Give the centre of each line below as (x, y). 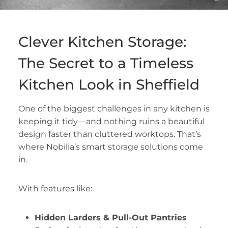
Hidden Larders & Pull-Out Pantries (110, 218)
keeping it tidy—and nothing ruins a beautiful (111, 122)
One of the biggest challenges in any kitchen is (114, 109)
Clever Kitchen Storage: (102, 42)
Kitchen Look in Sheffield (109, 85)
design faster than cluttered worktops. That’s (109, 134)
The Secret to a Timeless (106, 63)
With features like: (56, 189)
